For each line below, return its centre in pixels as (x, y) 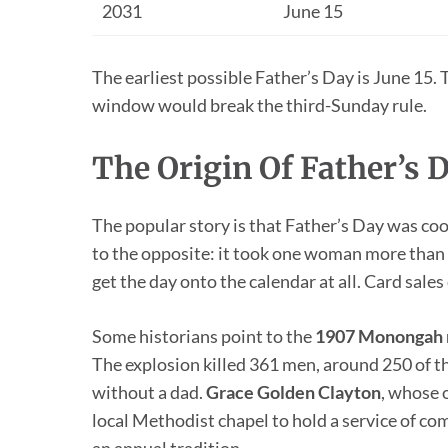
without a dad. (149, 392)
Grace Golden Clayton (293, 392)
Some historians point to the (203, 336)
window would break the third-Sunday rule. (259, 105)
